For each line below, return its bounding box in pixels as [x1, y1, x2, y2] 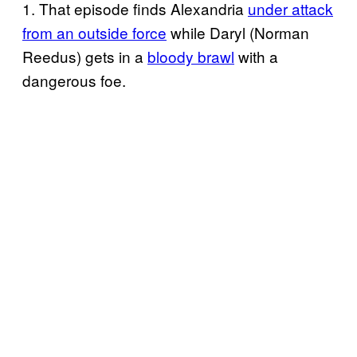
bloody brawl [147, 45, 234, 67]
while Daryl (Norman [167, 21, 309, 43]
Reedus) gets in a [22, 45, 147, 67]
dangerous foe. [22, 69, 126, 91]
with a [234, 45, 278, 67]
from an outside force [22, 21, 167, 43]
